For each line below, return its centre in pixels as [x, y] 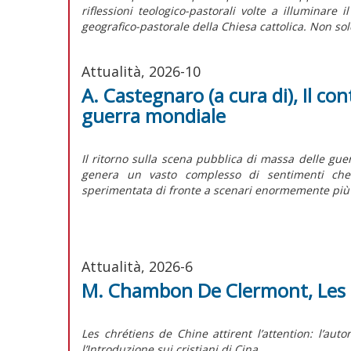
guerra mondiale [154, 115]
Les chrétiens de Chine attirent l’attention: [197, 333]
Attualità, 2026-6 [137, 266]
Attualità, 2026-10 [141, 71]
